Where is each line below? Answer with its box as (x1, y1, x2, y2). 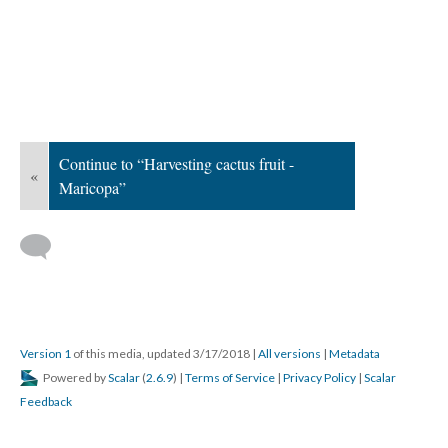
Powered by (41, 370, 108, 385)
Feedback (20, 394, 72, 409)
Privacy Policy (283, 370, 356, 385)
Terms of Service (185, 370, 275, 385)
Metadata (329, 346, 380, 361)
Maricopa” (59, 177, 126, 198)
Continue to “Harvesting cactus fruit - (59, 153, 294, 174)
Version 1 (20, 346, 71, 361)
